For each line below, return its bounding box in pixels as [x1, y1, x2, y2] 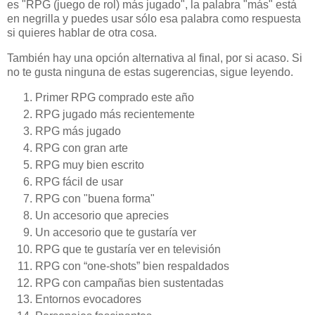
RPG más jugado [35, 124, 121, 137]
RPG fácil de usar [35, 175, 123, 188]
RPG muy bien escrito [35, 158, 144, 171]
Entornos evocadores [35, 293, 141, 306]
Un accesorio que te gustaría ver [35, 226, 196, 238]
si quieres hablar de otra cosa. [7, 27, 160, 39]
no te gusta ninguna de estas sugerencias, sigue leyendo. [7, 66, 293, 79]
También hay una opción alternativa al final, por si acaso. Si [7, 52, 302, 65]
